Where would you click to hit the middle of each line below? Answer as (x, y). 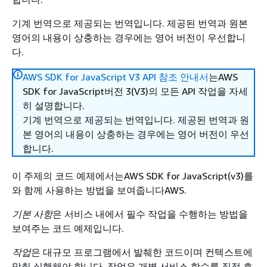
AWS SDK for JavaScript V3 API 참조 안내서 (116, 77)
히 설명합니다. (54, 105)
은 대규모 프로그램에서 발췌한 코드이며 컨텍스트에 (142, 252)
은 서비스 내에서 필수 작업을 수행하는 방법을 (150, 214)
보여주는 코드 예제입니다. (68, 228)
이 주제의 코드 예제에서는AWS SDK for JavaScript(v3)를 (133, 176)
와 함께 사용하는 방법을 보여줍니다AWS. (99, 190)
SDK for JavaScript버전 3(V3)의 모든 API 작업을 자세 (135, 91)
